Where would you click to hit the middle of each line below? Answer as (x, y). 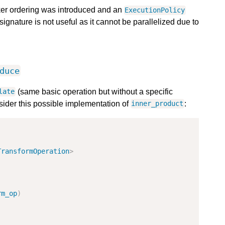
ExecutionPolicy (155, 10)
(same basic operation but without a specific (94, 91)
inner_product (157, 104)
